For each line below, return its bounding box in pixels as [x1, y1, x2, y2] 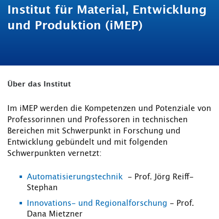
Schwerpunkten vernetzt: [7, 150, 102, 158]
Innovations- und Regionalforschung [27, 199, 167, 208]
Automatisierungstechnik [27, 173, 123, 181]
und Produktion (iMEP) [7, 20, 143, 32]
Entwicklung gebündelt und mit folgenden [7, 138, 168, 147]
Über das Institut [7, 81, 71, 88]
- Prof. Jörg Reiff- [123, 173, 194, 181]
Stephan [27, 184, 58, 192]
